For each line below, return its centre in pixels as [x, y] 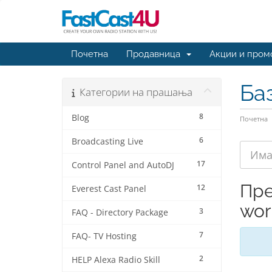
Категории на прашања [134, 92]
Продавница [156, 54]
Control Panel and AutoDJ [123, 165]
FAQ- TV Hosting [104, 236]
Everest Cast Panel [109, 189]
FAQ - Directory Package [120, 212]
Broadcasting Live [107, 141]
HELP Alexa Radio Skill [116, 260]
